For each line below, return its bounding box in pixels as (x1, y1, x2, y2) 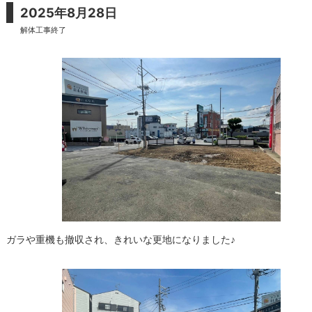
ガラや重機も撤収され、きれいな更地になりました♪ (6, 234, 235, 246)
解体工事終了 (19, 25, 66, 35)
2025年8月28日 (19, 5, 117, 20)
